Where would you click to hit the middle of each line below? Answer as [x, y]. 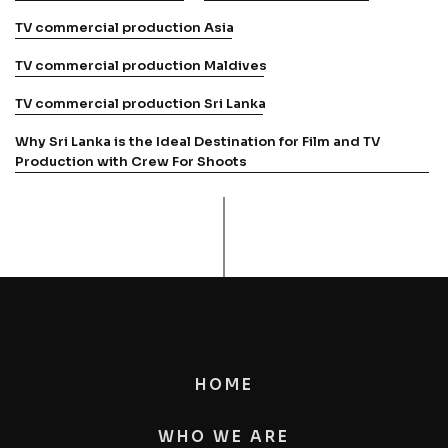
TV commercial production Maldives [141, 65]
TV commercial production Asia [124, 27]
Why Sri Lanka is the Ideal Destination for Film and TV [197, 141]
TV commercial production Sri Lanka [140, 103]
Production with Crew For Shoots [131, 161]
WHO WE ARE [224, 436]
